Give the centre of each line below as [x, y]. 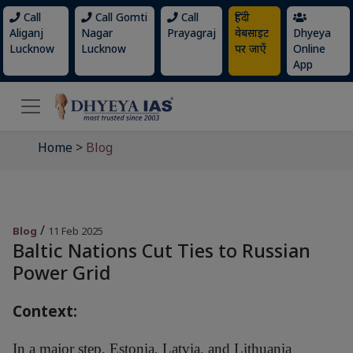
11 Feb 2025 [76, 231]
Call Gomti [119, 17]
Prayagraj [191, 33]
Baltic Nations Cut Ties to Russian [162, 251]
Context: [45, 311]
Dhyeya [312, 33]
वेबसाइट [251, 33]
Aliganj [26, 33]
